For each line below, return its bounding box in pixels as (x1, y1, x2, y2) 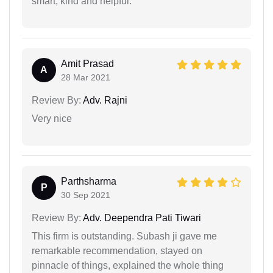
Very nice (32, 113, 72, 124)
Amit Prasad (61, 58, 114, 69)
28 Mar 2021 (61, 72, 110, 82)
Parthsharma (61, 175, 116, 186)
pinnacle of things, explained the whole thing (32, 260, 224, 271)
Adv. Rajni (81, 94, 127, 105)
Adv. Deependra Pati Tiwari (81, 212, 201, 223)
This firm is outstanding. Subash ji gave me (32, 230, 217, 241)
